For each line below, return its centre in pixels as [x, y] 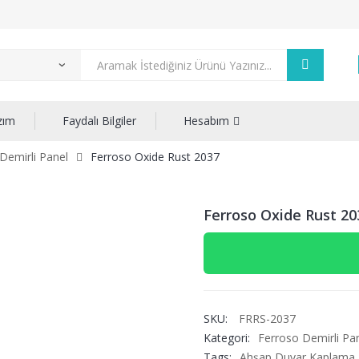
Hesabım [206, 121]
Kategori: [227, 338]
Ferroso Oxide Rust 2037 [155, 157]
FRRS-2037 [267, 319]
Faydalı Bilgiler [99, 121]
